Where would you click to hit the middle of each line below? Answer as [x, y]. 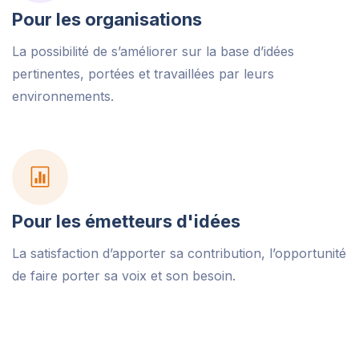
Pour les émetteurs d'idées [126, 222]
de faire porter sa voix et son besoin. [124, 276]
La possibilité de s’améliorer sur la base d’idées [153, 52]
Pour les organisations [107, 20]
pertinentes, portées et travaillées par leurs [143, 74]
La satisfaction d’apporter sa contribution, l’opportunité [179, 254]
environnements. [63, 97]
